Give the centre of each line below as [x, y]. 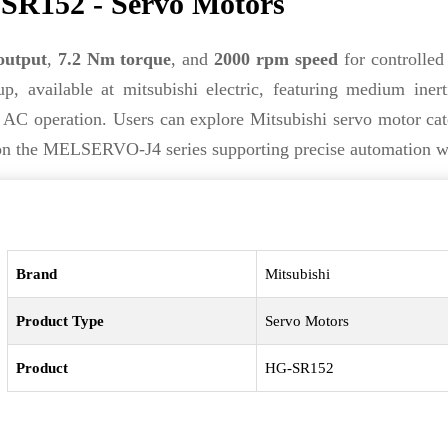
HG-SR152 [300, 368]
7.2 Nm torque [114, 59]
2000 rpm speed [276, 59]
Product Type [60, 321]
